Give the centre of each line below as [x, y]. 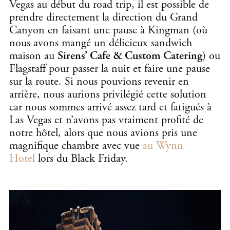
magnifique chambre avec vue [76, 146]
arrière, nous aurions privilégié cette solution [108, 94]
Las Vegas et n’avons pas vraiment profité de [106, 120]
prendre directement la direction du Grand [103, 17]
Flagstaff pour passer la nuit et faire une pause [110, 69]
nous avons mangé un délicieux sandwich [101, 43]
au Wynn [163, 146]
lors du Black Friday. [81, 158]
